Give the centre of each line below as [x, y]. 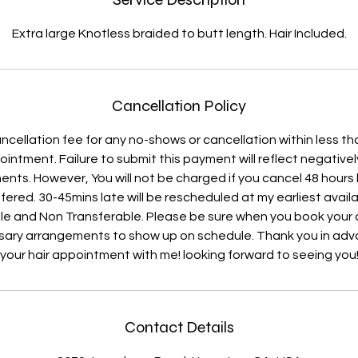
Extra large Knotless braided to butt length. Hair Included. [179, 34]
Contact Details [179, 328]
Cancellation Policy [179, 106]
